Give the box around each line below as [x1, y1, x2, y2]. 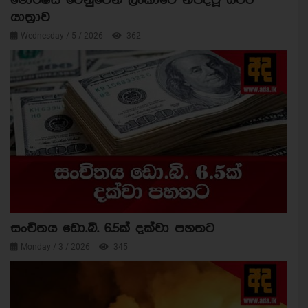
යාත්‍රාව [10, 10, 50, 25]
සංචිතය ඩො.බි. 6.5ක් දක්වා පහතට [10, 221, 214, 236]
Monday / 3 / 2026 [21, 242, 92, 252]
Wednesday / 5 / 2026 [21, 30, 105, 41]
